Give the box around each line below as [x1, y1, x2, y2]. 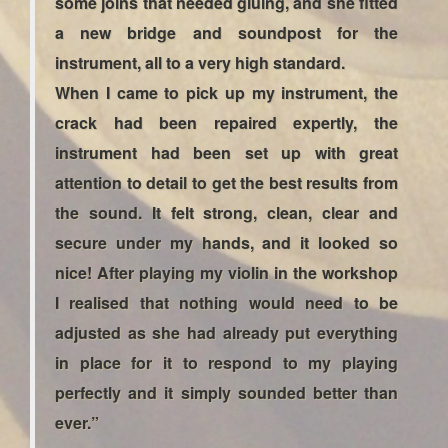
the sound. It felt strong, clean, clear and [55, 201, 398, 224]
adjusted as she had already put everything [55, 321, 398, 344]
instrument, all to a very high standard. [55, 51, 345, 74]
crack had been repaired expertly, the [55, 111, 398, 134]
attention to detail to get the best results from [55, 171, 398, 194]
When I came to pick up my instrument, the [55, 81, 398, 104]
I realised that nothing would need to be [55, 291, 398, 314]
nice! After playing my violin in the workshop [55, 261, 398, 284]
